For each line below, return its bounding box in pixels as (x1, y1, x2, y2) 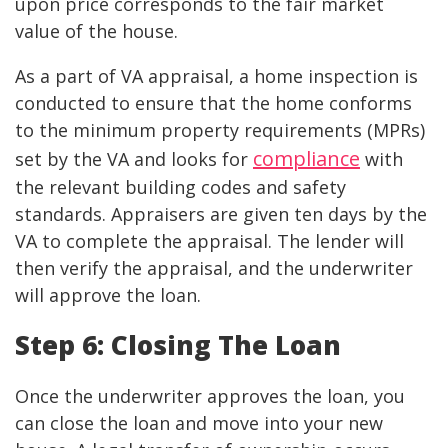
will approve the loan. (15, 283, 201, 308)
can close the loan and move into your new (15, 411, 383, 436)
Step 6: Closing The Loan (15, 327, 348, 364)
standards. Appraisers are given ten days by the (15, 202, 427, 227)
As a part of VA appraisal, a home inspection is (15, 64, 418, 89)
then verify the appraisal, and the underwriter (15, 256, 413, 281)
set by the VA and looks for (15, 147, 253, 172)
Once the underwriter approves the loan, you (15, 384, 405, 409)
